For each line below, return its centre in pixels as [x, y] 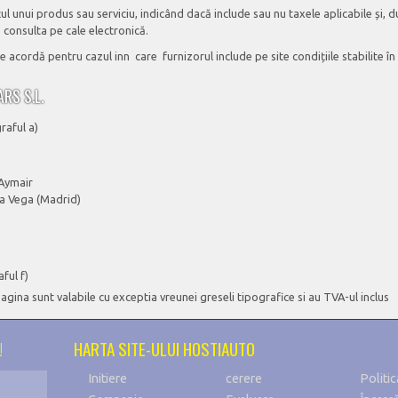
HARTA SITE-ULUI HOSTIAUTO [164, 349]
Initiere [107, 378]
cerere [244, 378]
